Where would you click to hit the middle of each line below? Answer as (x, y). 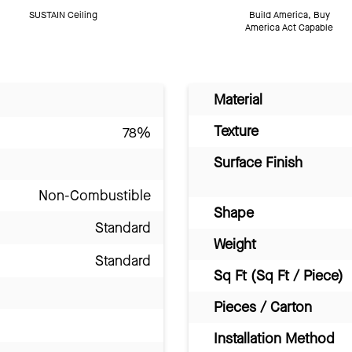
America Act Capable (289, 28)
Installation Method (274, 339)
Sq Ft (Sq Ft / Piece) (279, 276)
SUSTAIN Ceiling (63, 15)
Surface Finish (258, 163)
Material (238, 100)
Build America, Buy (289, 15)
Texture (236, 132)
